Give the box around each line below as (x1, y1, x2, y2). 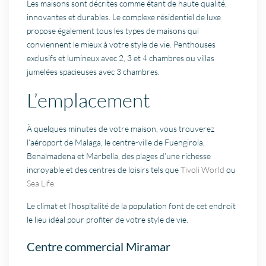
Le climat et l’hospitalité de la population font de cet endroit (27, 201, 236, 211)
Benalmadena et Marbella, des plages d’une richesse (27, 151, 211, 161)
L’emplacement (27, 88, 151, 113)
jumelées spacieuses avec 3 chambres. (27, 66, 160, 77)
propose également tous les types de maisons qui (27, 26, 199, 36)
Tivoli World (180, 164, 225, 175)
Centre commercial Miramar (27, 239, 171, 254)
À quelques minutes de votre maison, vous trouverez (27, 123, 215, 134)
